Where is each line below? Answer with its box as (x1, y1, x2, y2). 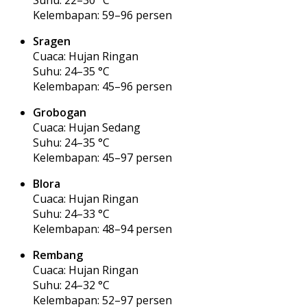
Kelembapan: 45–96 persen (33, 78, 172, 94)
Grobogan (33, 104, 86, 120)
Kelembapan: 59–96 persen (33, 7, 172, 23)
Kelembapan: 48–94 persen (33, 221, 172, 236)
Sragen (33, 33, 71, 49)
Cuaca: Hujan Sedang (33, 119, 140, 135)
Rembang (33, 247, 83, 262)
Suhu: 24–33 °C (33, 206, 110, 221)
